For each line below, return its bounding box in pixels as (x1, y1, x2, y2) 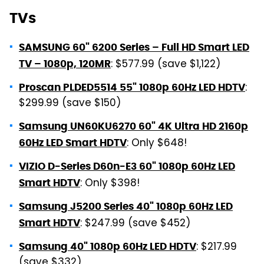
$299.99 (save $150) (19, 95, 121, 112)
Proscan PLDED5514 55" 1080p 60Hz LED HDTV (19, 80, 245, 94)
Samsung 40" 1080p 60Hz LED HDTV (19, 239, 196, 253)
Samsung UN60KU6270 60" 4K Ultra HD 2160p (19, 119, 248, 133)
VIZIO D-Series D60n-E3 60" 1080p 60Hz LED (19, 159, 235, 173)
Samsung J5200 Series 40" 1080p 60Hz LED (19, 199, 233, 213)
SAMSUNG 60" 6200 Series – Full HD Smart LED (19, 40, 249, 54)
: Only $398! (80, 175, 140, 192)
